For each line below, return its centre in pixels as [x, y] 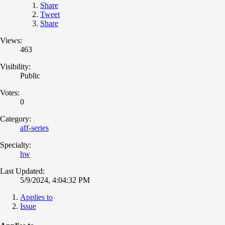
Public [30, 75]
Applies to [36, 197]
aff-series [34, 128]
